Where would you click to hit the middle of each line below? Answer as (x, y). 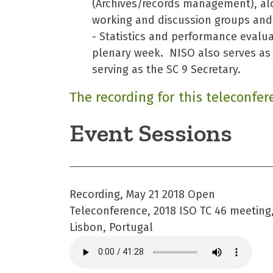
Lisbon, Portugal (111, 227)
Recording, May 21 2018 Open (142, 194)
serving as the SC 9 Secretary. (166, 69)
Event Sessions (151, 133)
